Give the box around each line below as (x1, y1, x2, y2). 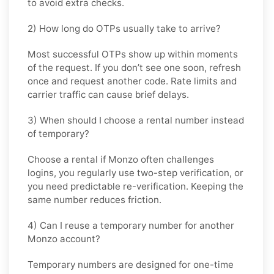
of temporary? (28, 127, 89, 139)
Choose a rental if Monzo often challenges (28, 153, 214, 165)
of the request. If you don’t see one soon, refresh (28, 61, 241, 73)
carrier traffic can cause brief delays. (28, 88, 189, 100)
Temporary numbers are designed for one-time (28, 258, 234, 270)
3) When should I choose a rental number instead (28, 114, 244, 126)
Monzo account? (28, 232, 100, 245)
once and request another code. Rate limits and (28, 75, 237, 87)
